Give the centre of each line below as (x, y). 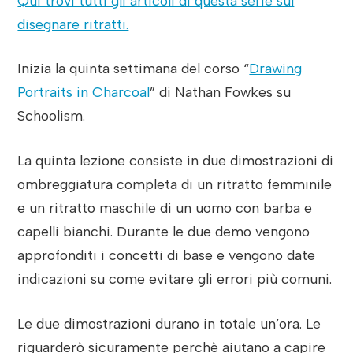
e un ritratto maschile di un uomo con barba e (165, 208)
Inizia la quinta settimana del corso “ (134, 69)
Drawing (276, 69)
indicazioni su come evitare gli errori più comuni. (175, 279)
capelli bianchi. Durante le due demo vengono (164, 232)
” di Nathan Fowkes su (221, 92)
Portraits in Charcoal (84, 92)
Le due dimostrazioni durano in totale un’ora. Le (169, 323)
